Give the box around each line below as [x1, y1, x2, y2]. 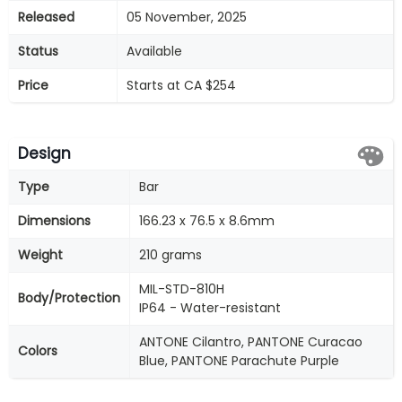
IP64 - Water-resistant [139, 299, 281, 317]
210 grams [139, 246, 202, 264]
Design [18, 143, 71, 164]
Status [18, 42, 58, 60]
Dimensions [18, 212, 91, 230]
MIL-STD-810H [139, 280, 224, 298]
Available [127, 42, 182, 60]
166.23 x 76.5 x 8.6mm [139, 212, 275, 230]
